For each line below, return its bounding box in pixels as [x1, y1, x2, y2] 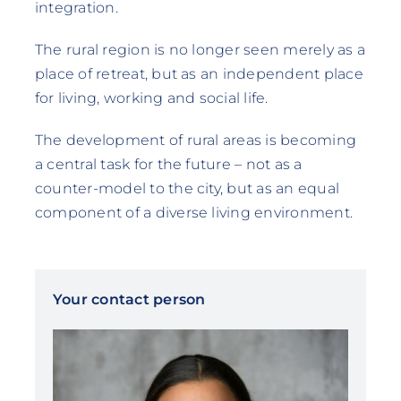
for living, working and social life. [34, 89, 269, 107]
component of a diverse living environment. [34, 203, 354, 221]
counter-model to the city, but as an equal [34, 179, 340, 197]
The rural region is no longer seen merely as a [34, 40, 365, 58]
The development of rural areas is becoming [34, 131, 357, 149]
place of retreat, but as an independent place [34, 64, 363, 82]
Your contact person [52, 290, 206, 308]
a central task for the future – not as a [34, 155, 303, 173]
